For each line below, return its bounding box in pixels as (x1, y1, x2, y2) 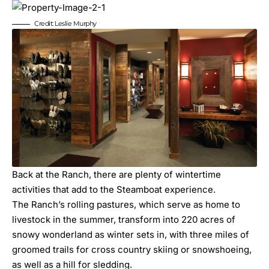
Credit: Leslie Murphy (34, 19, 97, 28)
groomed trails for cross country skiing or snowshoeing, (12, 243, 252, 255)
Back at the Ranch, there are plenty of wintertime (12, 168, 221, 180)
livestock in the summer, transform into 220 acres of (12, 213, 235, 225)
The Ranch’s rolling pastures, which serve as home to (12, 198, 240, 210)
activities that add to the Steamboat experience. (12, 183, 216, 195)
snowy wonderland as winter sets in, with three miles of (12, 228, 249, 240)
